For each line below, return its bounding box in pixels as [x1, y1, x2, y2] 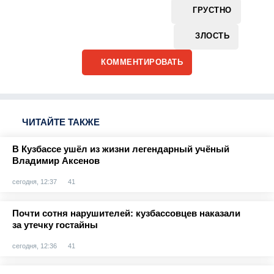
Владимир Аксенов [12, 155, 100, 166]
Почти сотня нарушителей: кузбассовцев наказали [12, 207, 240, 218]
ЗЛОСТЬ [195, 31, 229, 41]
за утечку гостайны [12, 219, 98, 230]
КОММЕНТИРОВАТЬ [101, 57, 183, 67]
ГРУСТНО [193, 6, 232, 15]
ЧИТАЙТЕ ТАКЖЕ [22, 116, 100, 127]
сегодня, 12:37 [12, 177, 57, 185]
